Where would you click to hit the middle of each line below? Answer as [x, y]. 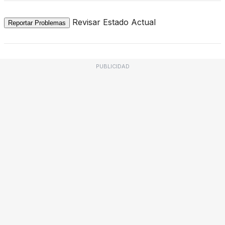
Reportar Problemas [37, 23]
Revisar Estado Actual [114, 22]
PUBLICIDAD [113, 66]
